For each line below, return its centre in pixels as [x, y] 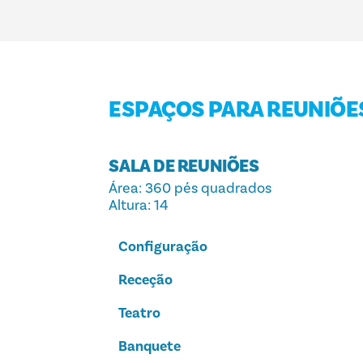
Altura [128, 205]
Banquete [150, 346]
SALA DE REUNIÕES [184, 166]
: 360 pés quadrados [205, 188]
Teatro [140, 313]
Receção [146, 280]
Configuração [163, 247]
